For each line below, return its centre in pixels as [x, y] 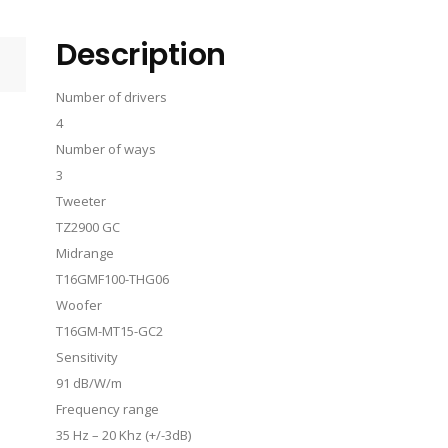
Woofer [79, 305]
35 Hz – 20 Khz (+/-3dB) [123, 435]
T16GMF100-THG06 [112, 279]
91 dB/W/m [89, 383]
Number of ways [106, 149]
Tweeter [81, 201]
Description [141, 55]
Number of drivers [111, 97]
